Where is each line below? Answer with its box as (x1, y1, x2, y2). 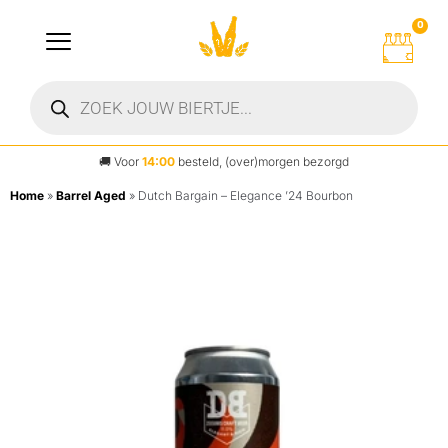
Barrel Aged (56, 188, 126, 203)
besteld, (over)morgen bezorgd (175, 153, 349, 169)
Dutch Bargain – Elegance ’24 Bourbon (138, 188, 353, 203)
